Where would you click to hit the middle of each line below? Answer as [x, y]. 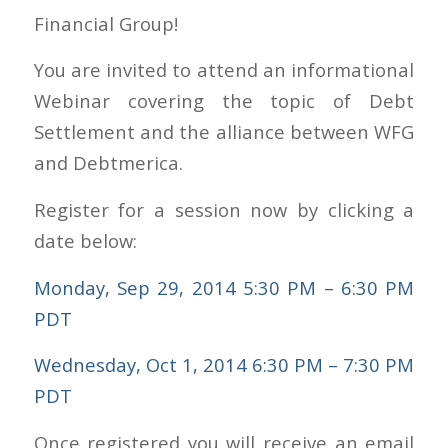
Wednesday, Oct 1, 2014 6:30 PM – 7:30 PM [224, 365]
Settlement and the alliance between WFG [224, 132]
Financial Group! [105, 23]
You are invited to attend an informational [224, 70]
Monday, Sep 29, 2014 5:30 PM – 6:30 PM [224, 287]
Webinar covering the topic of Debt [224, 101]
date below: [85, 240]
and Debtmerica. [108, 163]
